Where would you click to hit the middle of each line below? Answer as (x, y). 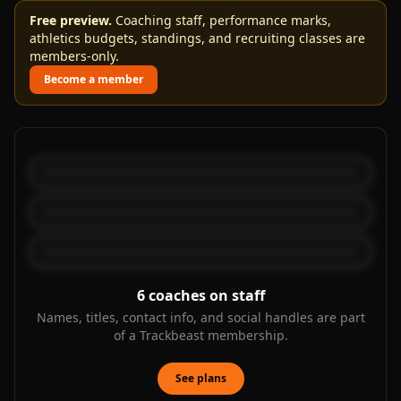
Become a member (94, 79)
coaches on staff (206, 295)
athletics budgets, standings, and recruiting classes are (197, 38)
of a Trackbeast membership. (200, 335)
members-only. (74, 56)
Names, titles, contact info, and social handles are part (200, 317)
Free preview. (71, 20)
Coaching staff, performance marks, (222, 20)
